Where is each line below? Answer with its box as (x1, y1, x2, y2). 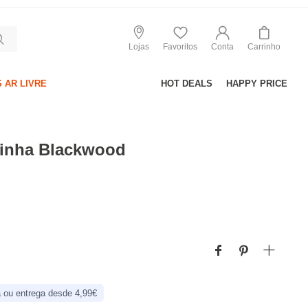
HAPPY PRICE (226, 78, 287, 89)
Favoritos (163, 41, 197, 52)
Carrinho (247, 41, 280, 52)
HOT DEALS (161, 78, 212, 89)
